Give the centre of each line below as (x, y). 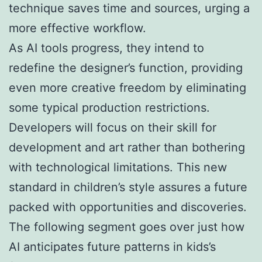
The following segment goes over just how (127, 227)
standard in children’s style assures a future (128, 187)
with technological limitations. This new (118, 167)
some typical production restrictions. (109, 107)
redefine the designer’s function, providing (126, 68)
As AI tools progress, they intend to (106, 48)
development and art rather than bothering (127, 147)
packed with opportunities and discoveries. (128, 207)
